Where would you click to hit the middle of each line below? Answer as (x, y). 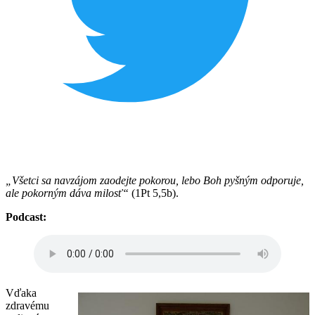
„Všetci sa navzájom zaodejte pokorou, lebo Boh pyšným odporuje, (155, 180)
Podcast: (26, 217)
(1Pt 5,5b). (155, 193)
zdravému (27, 305)
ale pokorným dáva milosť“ (69, 193)
